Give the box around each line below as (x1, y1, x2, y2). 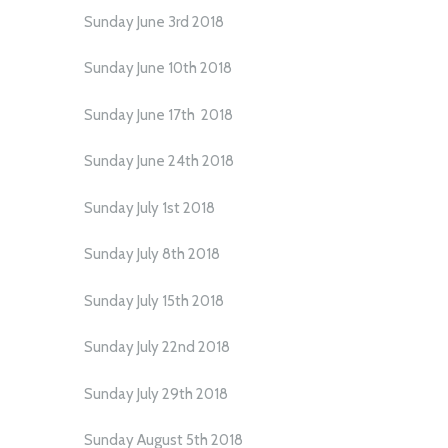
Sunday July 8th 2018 (84, 245, 220, 264)
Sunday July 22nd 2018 (84, 338, 230, 357)
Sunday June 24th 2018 (84, 152, 234, 171)
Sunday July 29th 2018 (84, 384, 228, 403)
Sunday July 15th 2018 (84, 291, 224, 310)
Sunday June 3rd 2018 (84, 12, 224, 31)
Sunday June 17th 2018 (84, 105, 233, 124)
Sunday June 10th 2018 (84, 59, 232, 78)
